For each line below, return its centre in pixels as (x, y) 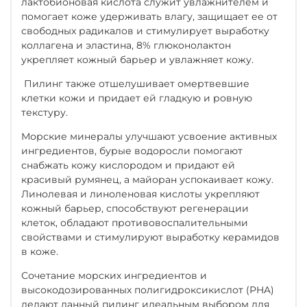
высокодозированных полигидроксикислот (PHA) (148, 290)
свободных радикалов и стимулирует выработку (145, 30)
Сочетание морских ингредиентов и (114, 275)
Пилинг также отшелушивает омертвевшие (135, 83)
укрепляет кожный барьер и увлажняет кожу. (137, 59)
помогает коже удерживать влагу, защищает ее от (149, 16)
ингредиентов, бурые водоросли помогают (132, 150)
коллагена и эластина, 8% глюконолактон (126, 45)
